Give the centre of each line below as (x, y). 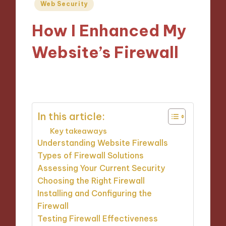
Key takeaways (79, 131)
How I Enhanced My (109, 30)
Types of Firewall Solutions (91, 156)
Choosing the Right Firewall (91, 181)
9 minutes (126, 76)
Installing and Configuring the (95, 193)
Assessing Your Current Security (101, 168)
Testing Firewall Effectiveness (98, 219)
